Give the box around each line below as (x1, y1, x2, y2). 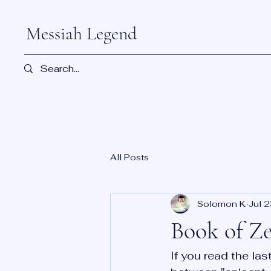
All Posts (110, 151, 149, 163)
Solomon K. (197, 198, 247, 209)
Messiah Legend (26, 22, 137, 45)
